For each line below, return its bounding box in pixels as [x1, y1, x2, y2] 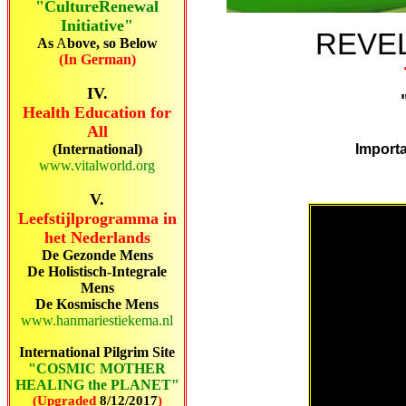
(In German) [58, 52, 136, 67]
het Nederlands [43, 228, 150, 246]
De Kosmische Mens [35, 296, 159, 312]
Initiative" [61, 16, 133, 34]
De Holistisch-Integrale [27, 264, 167, 279]
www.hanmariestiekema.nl [21, 313, 173, 328]
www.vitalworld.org [39, 158, 155, 173]
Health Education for [23, 103, 171, 121]
